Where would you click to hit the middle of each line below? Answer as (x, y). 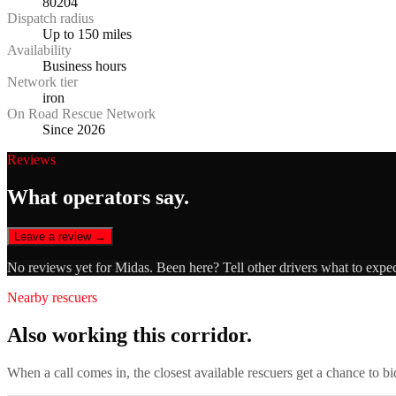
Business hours (84, 66)
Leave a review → (60, 237)
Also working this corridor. (129, 335)
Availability (39, 50)
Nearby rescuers (52, 298)
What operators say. (98, 198)
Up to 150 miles (87, 34)
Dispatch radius (50, 19)
